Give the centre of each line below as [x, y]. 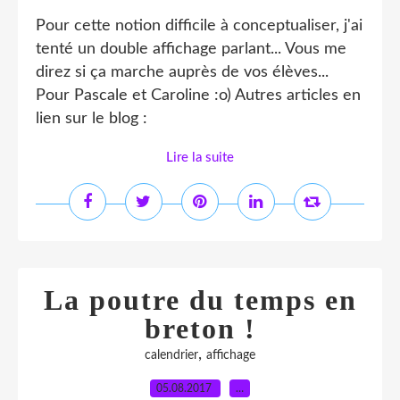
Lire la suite [200, 158]
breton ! [200, 329]
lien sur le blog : [92, 119]
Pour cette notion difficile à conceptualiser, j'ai [199, 26]
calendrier [171, 355]
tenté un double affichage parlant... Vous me [191, 49]
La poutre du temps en [200, 300]
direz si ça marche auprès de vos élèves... [182, 72]
